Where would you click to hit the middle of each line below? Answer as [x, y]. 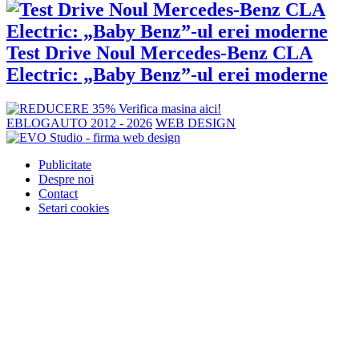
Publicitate [65, 165]
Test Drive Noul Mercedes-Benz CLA [159, 53]
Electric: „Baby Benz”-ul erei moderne [167, 75]
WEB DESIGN [196, 123]
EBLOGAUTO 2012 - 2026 [79, 123]
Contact [58, 194]
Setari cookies [74, 208]
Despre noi [66, 179]
